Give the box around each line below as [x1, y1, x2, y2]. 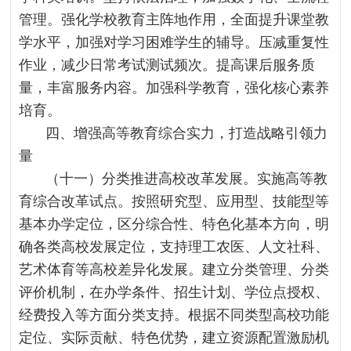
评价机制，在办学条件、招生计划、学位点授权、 [19, 284, 330, 300]
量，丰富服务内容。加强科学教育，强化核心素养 [19, 80, 330, 96]
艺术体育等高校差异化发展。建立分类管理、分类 [19, 262, 330, 277]
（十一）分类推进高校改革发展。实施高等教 [45, 171, 328, 186]
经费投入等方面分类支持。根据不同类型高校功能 [19, 307, 330, 323]
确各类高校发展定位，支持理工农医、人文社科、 [19, 239, 330, 255]
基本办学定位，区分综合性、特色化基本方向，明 [19, 216, 330, 232]
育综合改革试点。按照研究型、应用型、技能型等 [19, 194, 330, 209]
